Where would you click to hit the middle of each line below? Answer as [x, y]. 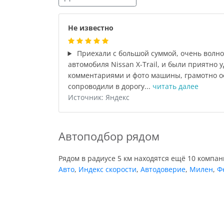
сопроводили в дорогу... [110, 86]
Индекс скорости [107, 169]
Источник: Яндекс [98, 97]
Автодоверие [163, 169]
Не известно [90, 28]
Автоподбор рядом [109, 136]
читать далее [175, 86]
